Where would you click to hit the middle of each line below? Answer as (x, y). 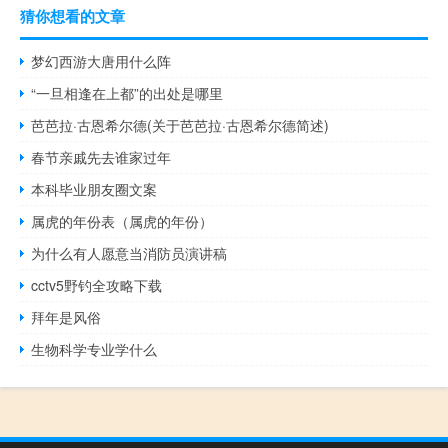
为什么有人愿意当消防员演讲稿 (129, 252)
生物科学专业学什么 (94, 348)
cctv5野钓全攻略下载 (97, 284)
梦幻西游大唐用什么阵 (101, 60)
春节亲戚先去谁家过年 (101, 156)
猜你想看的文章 (72, 15)
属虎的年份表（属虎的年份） (122, 220)
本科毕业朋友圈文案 (94, 188)
